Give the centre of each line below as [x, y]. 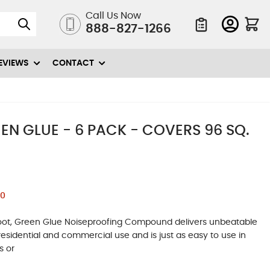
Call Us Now [113, 16]
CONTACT [73, 63]
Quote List [212, 38]
